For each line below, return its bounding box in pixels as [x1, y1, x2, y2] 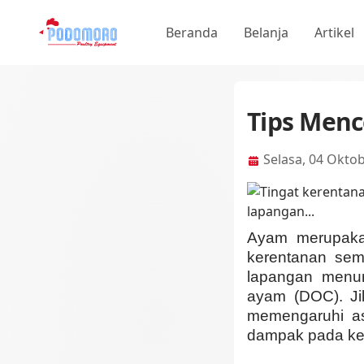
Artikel [314, 24, 354, 41]
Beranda [166, 24, 218, 41]
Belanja [244, 24, 288, 41]
